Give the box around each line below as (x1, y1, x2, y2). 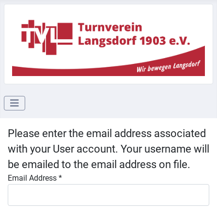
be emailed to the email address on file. (8, 158, 190, 171)
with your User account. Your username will (8, 143, 209, 155)
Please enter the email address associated (8, 127, 206, 140)
